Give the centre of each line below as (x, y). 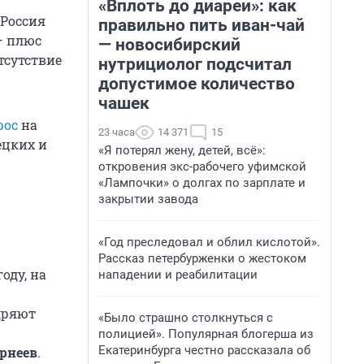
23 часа (117, 132)
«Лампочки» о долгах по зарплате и (202, 183)
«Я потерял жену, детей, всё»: (182, 150)
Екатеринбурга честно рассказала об (204, 350)
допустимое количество (197, 84)
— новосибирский (169, 45)
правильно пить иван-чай (201, 25)
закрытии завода (148, 199)
